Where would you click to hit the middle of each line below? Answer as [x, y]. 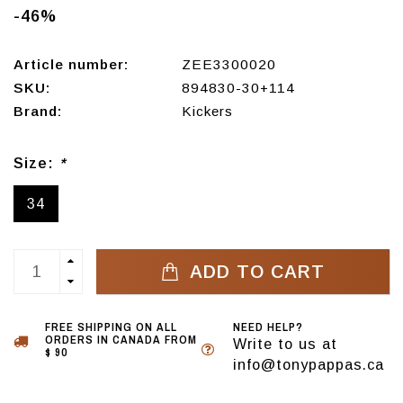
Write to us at [285, 344]
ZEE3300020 [228, 65]
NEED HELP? [268, 327]
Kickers [207, 112]
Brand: [38, 112]
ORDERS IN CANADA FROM [121, 340]
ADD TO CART [254, 272]
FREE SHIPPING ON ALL [111, 327]
